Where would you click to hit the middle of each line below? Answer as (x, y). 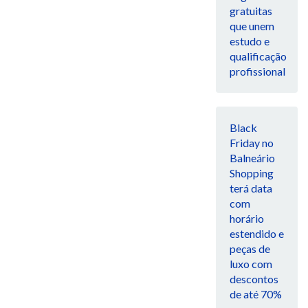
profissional (257, 71)
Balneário (252, 158)
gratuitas (251, 11)
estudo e (249, 41)
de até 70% (255, 294)
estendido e (256, 234)
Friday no (251, 143)
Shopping (251, 173)
